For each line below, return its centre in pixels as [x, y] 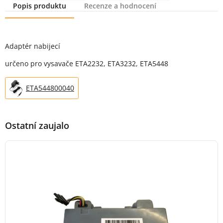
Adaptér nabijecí [33, 46]
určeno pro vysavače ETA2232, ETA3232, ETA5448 [87, 63]
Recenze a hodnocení [120, 6]
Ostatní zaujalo [37, 125]
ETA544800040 [50, 88]
